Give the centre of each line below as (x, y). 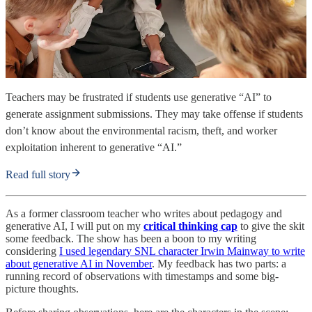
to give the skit (271, 226)
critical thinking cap (190, 226)
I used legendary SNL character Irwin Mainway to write (182, 251)
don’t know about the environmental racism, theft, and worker (141, 130)
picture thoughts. (42, 288)
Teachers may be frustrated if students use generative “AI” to (139, 97)
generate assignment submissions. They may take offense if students (154, 114)
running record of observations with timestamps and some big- (142, 276)
